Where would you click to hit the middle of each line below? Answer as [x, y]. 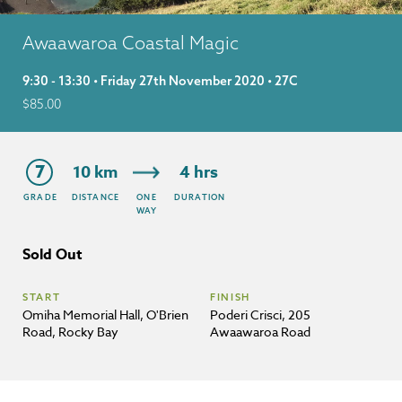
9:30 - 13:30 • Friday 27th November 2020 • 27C [160, 81]
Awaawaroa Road [260, 332]
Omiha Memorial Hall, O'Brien [105, 315]
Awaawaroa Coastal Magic [131, 43]
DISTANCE [95, 197]
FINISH [230, 297]
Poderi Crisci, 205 [260, 315]
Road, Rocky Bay [70, 332]
